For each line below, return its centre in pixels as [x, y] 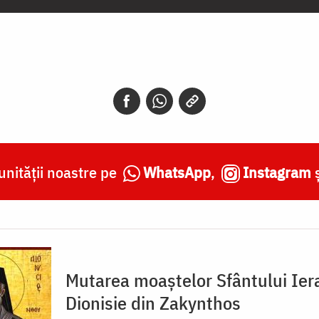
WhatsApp [177, 172]
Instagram [277, 172]
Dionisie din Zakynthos [153, 302]
